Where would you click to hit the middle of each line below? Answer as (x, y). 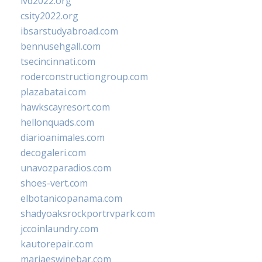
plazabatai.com (53, 92)
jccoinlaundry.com (59, 229)
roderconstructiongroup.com (84, 77)
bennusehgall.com (61, 46)
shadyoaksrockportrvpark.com (88, 214)
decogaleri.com (53, 153)
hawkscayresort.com (65, 107)
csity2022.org (49, 16)
